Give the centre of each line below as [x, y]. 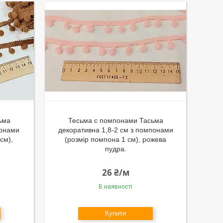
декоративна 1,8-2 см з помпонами [115, 130]
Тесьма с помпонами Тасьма [115, 120]
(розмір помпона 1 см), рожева [116, 139]
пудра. [115, 149]
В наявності [116, 187]
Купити [116, 213]
